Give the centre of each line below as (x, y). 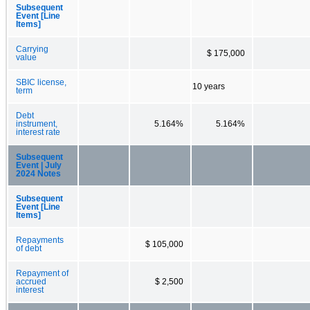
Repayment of (42, 273)
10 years (209, 86)
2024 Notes (38, 173)
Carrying (32, 49)
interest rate (38, 132)
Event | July (39, 165)
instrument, (37, 124)
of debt (29, 248)
